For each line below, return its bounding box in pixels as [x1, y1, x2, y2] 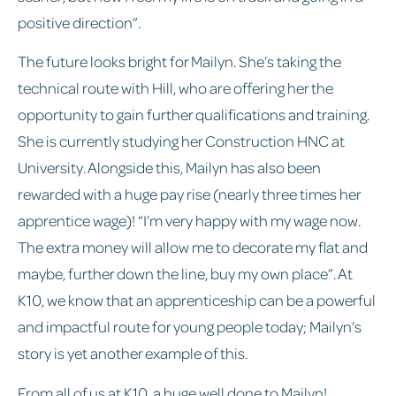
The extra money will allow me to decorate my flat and [18, 237, 368, 257]
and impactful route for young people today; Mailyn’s [18, 316, 362, 337]
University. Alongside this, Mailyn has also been [18, 157, 321, 178]
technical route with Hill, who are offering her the [18, 78, 333, 98]
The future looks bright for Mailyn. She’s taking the [18, 51, 341, 72]
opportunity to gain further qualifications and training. [18, 104, 369, 125]
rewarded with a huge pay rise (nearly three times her [18, 184, 361, 204]
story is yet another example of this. [18, 343, 247, 363]
